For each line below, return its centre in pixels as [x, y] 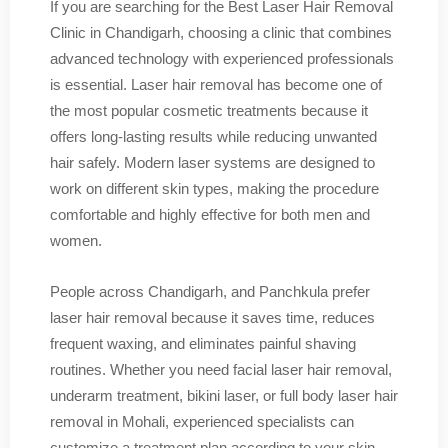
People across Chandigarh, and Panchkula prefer [210, 291]
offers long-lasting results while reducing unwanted [213, 136]
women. [76, 240]
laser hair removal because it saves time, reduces [212, 317]
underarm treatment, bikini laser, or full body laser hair [224, 395]
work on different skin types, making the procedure [214, 188]
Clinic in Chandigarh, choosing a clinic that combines [221, 32]
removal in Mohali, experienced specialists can [202, 421]
